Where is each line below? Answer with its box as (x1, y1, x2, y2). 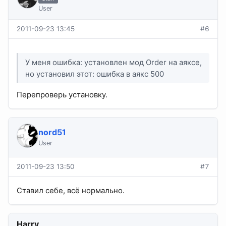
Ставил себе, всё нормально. (17, 186, 125, 196)
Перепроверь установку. (17, 90, 107, 100)
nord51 (38, 127, 66, 138)
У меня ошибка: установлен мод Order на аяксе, (25, 57, 202, 67)
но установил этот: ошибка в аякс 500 (25, 69, 164, 79)
